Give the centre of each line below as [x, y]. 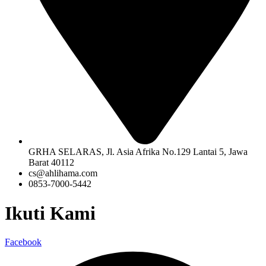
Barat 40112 [51, 163]
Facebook [23, 242]
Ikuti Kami [50, 213]
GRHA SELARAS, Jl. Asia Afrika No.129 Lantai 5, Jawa [138, 152]
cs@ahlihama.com [63, 173]
